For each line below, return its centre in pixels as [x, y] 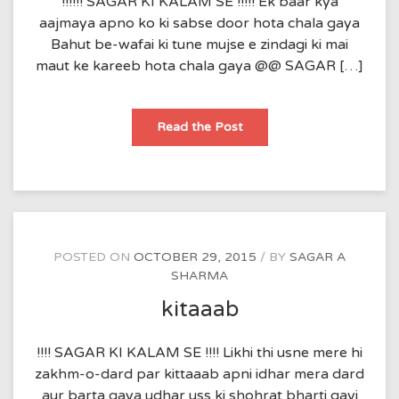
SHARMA [199, 276]
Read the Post [199, 127]
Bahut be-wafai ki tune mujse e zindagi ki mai [199, 45]
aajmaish [268, 126]
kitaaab [199, 309]
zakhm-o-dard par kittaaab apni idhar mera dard [199, 374]
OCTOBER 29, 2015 [195, 257]
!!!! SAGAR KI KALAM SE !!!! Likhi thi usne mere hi [199, 353]
